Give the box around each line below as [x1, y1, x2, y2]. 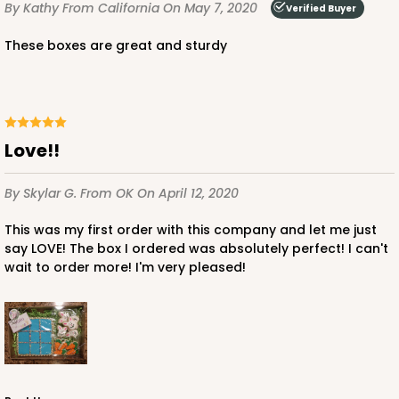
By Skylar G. [4, 184, 80, 203]
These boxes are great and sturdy [12, 37, 227, 55]
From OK [80, 184, 137, 203]
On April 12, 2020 [137, 184, 239, 203]
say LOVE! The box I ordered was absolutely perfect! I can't [4, 240, 388, 258]
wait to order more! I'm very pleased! [4, 258, 246, 277]
